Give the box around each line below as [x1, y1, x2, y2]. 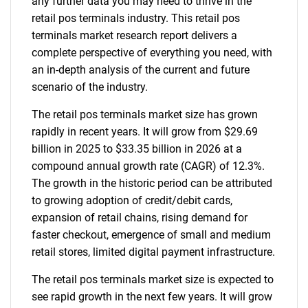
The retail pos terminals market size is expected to [32, 273, 274, 286]
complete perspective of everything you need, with [32, 46, 272, 59]
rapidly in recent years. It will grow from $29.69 [32, 125, 258, 138]
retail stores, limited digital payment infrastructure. [32, 245, 275, 258]
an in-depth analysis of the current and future [32, 63, 250, 76]
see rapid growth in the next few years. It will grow [32, 290, 272, 303]
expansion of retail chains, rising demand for [32, 211, 247, 224]
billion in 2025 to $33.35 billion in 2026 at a [32, 142, 242, 155]
